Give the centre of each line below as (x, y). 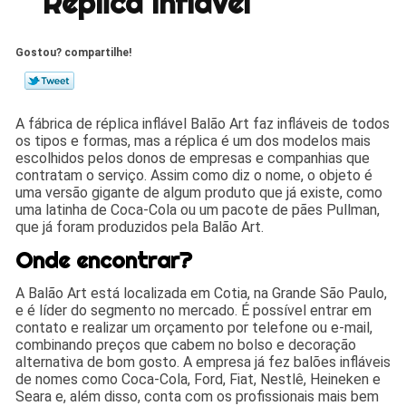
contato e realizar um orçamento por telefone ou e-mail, (194, 327)
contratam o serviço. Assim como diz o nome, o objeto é (194, 175)
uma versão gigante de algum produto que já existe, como (199, 192)
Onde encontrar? (104, 260)
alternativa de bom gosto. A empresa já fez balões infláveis (203, 362)
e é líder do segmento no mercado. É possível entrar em (194, 310)
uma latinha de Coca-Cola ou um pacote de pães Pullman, (198, 209)
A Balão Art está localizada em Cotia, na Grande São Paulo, (202, 293)
